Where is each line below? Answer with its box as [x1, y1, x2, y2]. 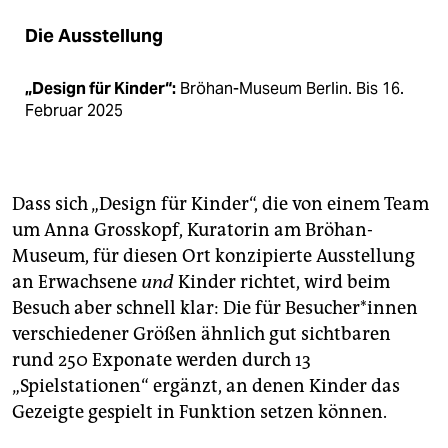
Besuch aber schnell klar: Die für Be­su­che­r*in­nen [12, 297, 418, 320]
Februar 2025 [25, 100, 123, 122]
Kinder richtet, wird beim [174, 271, 390, 294]
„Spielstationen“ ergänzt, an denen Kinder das [12, 375, 400, 398]
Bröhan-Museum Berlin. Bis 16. [176, 78, 404, 100]
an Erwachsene [12, 271, 141, 294]
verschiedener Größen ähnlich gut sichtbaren [12, 323, 391, 346]
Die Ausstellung [25, 25, 163, 48]
